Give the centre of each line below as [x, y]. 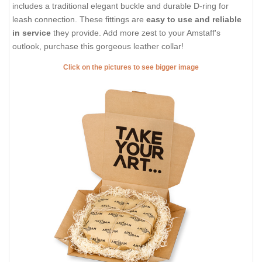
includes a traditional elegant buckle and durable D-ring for [120, 6]
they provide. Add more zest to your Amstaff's [137, 33]
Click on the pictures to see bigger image [131, 67]
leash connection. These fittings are [79, 20]
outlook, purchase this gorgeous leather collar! [98, 46]
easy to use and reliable [194, 20]
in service [33, 33]
